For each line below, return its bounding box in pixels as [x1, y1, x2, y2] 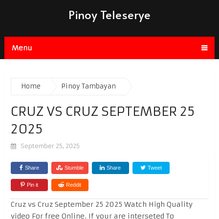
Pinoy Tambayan [61, 82, 116, 90]
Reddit [66, 181, 82, 188]
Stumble [64, 164, 84, 171]
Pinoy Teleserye [68, 6, 151, 22]
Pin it [26, 181, 38, 188]
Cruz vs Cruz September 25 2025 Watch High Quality [10, 199, 193, 209]
